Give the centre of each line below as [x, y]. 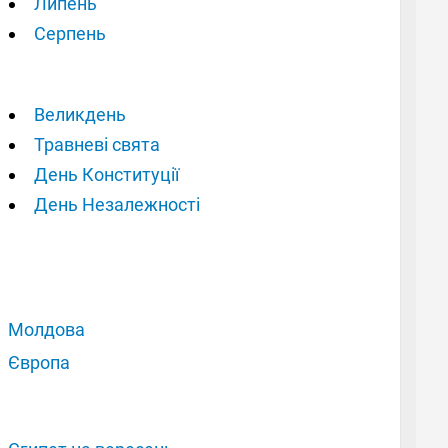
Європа [39, 362]
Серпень [70, 33]
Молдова [47, 329]
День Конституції [106, 174]
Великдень [80, 114]
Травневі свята [97, 144]
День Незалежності [117, 204]
